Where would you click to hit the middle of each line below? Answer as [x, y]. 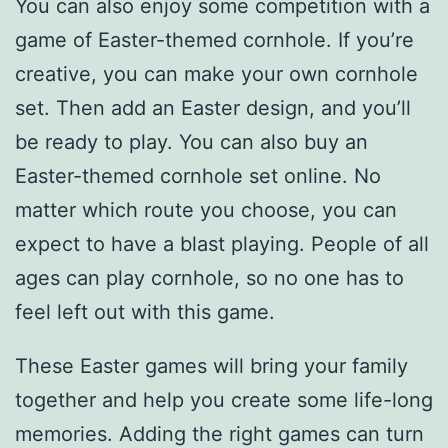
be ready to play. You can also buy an [191, 142]
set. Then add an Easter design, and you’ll [213, 108]
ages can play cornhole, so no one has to [209, 278]
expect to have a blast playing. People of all [222, 244]
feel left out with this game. [145, 312]
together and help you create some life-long [224, 400]
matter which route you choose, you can [206, 210]
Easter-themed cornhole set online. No [198, 176]
